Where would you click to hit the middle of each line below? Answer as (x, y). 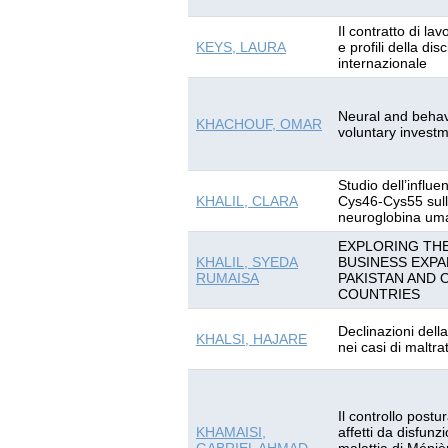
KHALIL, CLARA (247, 201)
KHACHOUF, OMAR (259, 124)
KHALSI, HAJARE (251, 339)
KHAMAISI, (231, 432)
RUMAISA (227, 278)
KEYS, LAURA (241, 47)
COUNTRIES (379, 294)
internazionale (382, 63)
